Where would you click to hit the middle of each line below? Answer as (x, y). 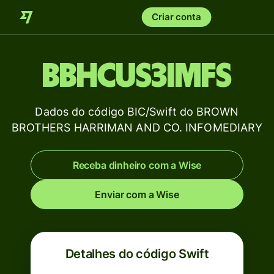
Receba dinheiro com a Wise (137, 165)
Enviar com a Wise (137, 194)
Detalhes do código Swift (137, 254)
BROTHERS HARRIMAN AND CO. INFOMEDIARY (137, 128)
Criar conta (176, 17)
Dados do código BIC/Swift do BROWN (137, 112)
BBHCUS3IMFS (137, 76)
